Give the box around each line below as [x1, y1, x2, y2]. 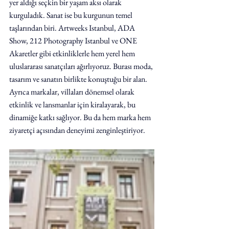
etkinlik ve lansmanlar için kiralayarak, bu [9, 99, 137, 110]
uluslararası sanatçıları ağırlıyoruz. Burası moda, [9, 61, 154, 72]
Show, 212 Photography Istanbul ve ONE [9, 35, 139, 46]
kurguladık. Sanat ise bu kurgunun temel [9, 10, 134, 20]
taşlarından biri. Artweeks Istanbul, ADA [9, 22, 136, 33]
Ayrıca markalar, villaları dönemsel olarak [9, 86, 136, 97]
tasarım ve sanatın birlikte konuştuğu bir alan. [9, 74, 149, 84]
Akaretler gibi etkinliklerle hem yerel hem [9, 48, 136, 59]
